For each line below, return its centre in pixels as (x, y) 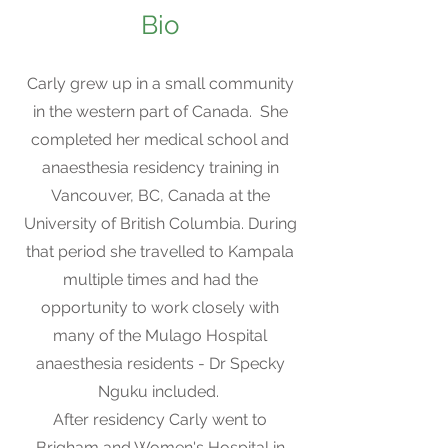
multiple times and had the (160, 279)
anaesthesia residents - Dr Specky (160, 363)
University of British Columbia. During (160, 223)
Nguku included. (160, 391)
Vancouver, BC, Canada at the (160, 195)
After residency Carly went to (160, 419)
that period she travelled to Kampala (160, 251)
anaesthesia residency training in (160, 167)
